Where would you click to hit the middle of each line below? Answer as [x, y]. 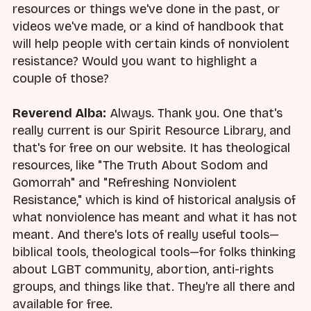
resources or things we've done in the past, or [146, 9]
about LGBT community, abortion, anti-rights [143, 270]
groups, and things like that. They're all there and [154, 287]
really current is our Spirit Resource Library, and [152, 131]
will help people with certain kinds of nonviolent [151, 44]
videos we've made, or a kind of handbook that [148, 27]
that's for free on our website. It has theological [151, 148]
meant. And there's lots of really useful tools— [146, 235]
